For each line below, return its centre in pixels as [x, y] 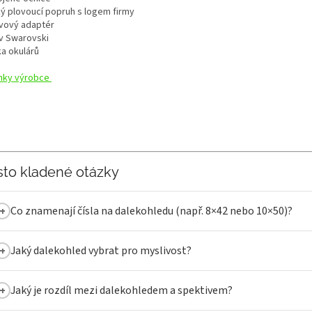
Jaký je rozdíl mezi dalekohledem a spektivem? [122, 291]
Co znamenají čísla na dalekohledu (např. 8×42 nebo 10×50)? [151, 211]
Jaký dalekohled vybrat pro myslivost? [101, 251]
